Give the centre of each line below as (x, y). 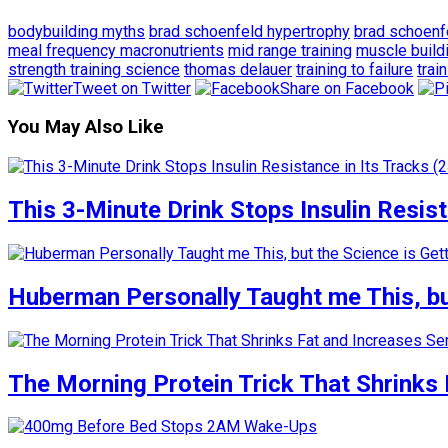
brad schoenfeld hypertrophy (249, 31)
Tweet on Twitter (132, 88)
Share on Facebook (347, 88)
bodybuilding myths (76, 31)
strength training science (94, 69)
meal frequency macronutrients (116, 50)
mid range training (290, 50)
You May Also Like (86, 127)
